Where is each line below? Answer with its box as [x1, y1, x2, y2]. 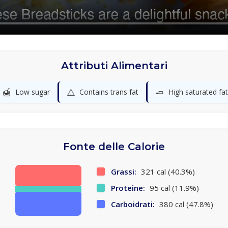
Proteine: [110, 183, 145, 193]
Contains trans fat [79, 87, 138, 97]
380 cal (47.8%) [157, 199, 213, 210]
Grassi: [110, 166, 136, 177]
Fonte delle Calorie [63, 140, 165, 153]
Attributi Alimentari [61, 60, 167, 72]
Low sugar [15, 87, 50, 97]
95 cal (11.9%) [147, 183, 199, 193]
